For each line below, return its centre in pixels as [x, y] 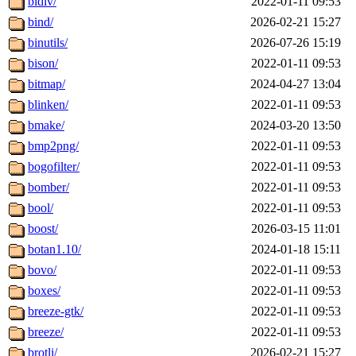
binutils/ [48, 43]
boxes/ [44, 291]
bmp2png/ [53, 146]
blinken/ [48, 105]
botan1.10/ [54, 250]
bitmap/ [46, 84]
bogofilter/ [54, 167]
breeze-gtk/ [56, 311]
